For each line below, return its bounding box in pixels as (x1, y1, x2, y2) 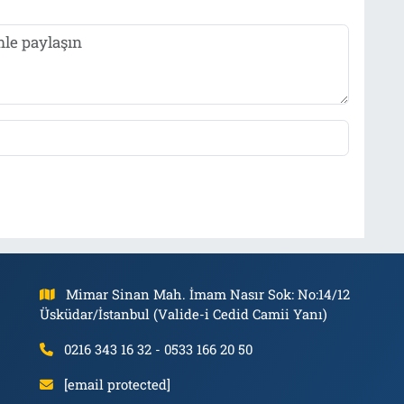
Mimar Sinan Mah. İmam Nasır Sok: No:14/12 (66, 285, 351, 303)
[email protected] (64, 375, 171, 393)
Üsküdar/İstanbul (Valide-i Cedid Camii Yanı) (39, 305, 327, 323)
